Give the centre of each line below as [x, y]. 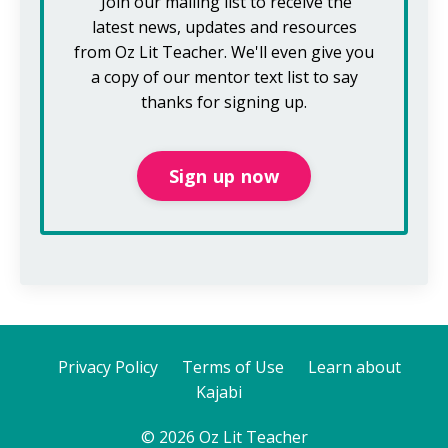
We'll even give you [302, 52]
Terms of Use [232, 367]
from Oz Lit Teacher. [152, 52]
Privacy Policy [107, 367]
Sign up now [224, 175]
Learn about [354, 367]
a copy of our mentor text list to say [224, 77]
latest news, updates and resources [224, 27]
